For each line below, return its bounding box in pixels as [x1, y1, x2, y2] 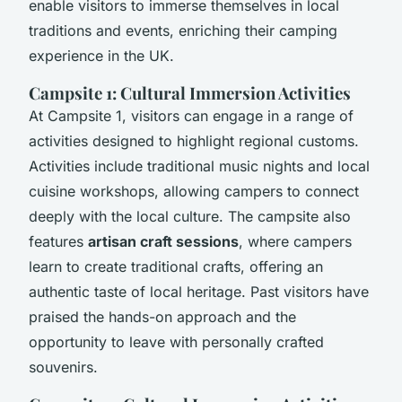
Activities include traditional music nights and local [29, 156, 370, 175]
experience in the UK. [29, 46, 174, 65]
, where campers [239, 232, 352, 250]
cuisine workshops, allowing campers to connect [29, 181, 359, 200]
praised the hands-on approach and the [29, 307, 296, 326]
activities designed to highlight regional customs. [29, 131, 359, 150]
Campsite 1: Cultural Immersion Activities [29, 81, 351, 104]
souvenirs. [29, 357, 98, 376]
